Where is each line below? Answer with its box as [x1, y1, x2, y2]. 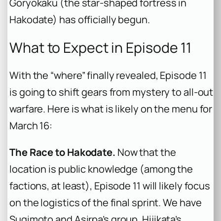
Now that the [115, 146, 176, 159]
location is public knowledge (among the [9, 162, 193, 176]
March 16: [9, 119, 53, 133]
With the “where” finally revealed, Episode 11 [9, 69, 207, 82]
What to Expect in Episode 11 [9, 37, 192, 57]
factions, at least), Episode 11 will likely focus [9, 179, 211, 193]
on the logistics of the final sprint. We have [9, 196, 202, 210]
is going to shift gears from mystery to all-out [9, 85, 214, 99]
